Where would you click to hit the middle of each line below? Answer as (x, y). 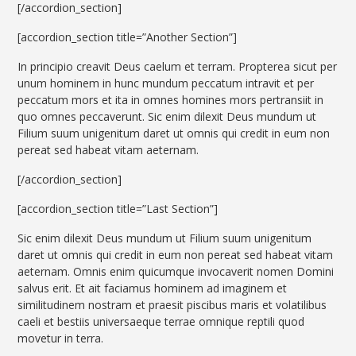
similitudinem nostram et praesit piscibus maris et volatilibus (172, 305)
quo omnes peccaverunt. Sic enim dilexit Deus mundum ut (167, 117)
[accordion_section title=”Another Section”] (128, 37)
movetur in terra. (61, 339)
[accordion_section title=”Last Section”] (118, 209)
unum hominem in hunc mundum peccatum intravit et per (166, 83)
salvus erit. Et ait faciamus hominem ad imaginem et (153, 288)
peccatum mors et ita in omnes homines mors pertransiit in (171, 100)
